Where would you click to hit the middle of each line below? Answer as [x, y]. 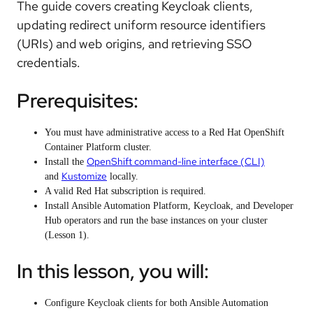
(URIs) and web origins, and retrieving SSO [134, 43]
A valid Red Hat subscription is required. [125, 191]
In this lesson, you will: [113, 271]
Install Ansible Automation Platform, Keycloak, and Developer [169, 205]
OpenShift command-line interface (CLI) [176, 161]
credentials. [49, 62]
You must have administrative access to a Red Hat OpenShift [165, 132]
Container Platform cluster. [98, 147]
